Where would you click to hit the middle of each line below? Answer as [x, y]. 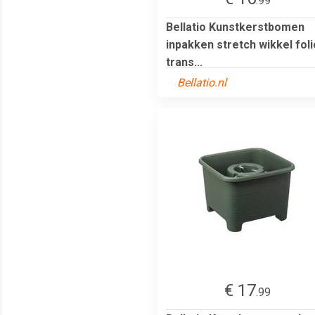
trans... [184, 62]
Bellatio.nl [202, 82]
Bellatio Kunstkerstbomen [235, 27]
